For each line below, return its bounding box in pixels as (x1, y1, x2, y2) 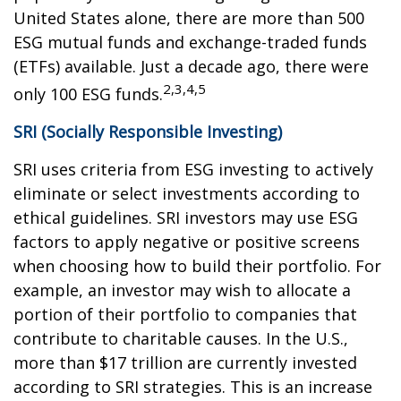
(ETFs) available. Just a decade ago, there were (13, 55, 369, 77)
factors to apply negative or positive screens (13, 230, 360, 252)
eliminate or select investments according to (13, 182, 360, 204)
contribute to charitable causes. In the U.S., (13, 327, 348, 349)
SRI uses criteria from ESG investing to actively (13, 158, 373, 180)
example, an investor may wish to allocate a (13, 278, 351, 301)
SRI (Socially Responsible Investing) (13, 120, 282, 142)
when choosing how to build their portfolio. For (13, 254, 381, 277)
